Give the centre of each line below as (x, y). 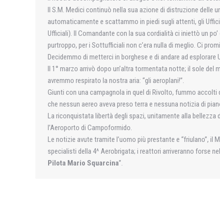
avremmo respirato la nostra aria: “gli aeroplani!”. (116, 81)
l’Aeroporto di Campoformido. (90, 128)
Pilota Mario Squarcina (83, 163)
